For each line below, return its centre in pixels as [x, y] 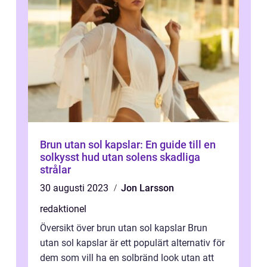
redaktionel [63, 209]
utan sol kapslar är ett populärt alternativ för [132, 243]
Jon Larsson [148, 188]
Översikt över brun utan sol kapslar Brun [124, 228]
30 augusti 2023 [75, 188]
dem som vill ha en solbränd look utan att [127, 258]
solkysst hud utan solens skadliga [120, 157]
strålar [55, 170]
